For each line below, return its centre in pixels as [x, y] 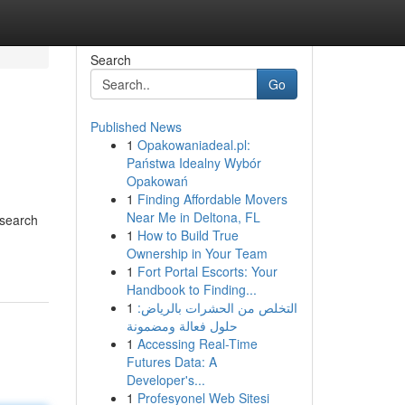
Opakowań [157, 181]
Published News [136, 127]
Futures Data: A [171, 362]
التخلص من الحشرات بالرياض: [217, 307]
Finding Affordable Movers [212, 199]
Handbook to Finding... [191, 289]
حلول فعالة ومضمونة [182, 325]
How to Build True [188, 235]
